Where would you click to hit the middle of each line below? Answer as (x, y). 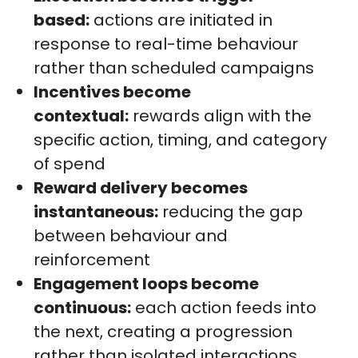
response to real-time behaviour (166, 44)
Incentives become (113, 91)
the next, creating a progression (163, 331)
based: (62, 20)
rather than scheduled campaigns (174, 68)
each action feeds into (224, 307)
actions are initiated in (181, 20)
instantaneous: (96, 211)
